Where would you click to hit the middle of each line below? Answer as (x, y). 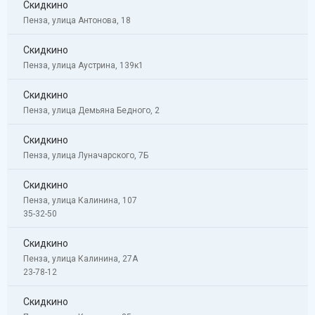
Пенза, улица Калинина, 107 (80, 200)
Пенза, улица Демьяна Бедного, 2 (91, 110)
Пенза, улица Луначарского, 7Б (86, 155)
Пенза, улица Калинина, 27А (81, 258)
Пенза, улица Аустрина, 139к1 (83, 65)
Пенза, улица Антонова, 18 (77, 20)
